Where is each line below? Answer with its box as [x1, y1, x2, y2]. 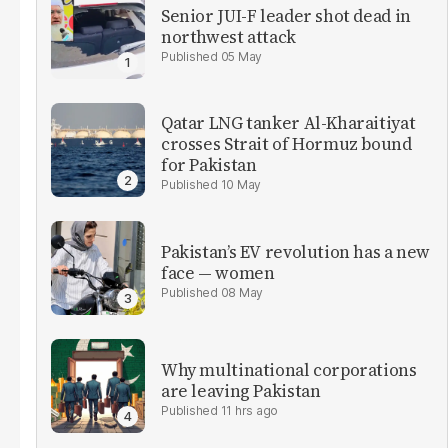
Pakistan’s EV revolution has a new [161, 239, 431, 264]
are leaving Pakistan [161, 378, 321, 403]
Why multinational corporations [161, 357, 417, 382]
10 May [220, 177, 262, 193]
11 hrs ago [220, 402, 279, 418]
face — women [161, 260, 275, 285]
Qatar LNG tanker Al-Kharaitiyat [161, 111, 416, 136]
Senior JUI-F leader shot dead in [161, 3, 411, 28]
